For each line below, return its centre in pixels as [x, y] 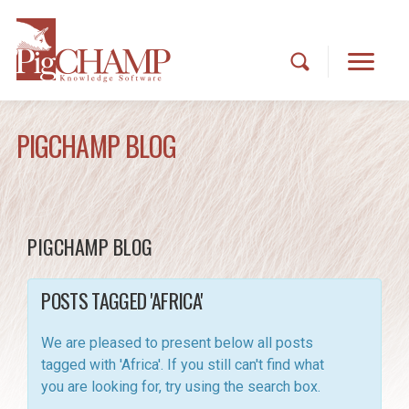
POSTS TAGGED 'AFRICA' [122, 300]
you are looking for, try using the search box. [181, 387]
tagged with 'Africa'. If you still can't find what [183, 365]
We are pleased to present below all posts [178, 343]
